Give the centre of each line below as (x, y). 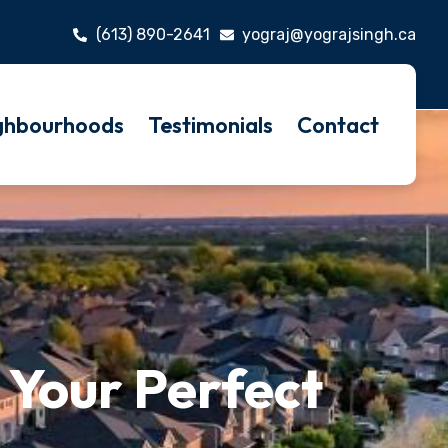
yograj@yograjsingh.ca (329, 34)
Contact (337, 124)
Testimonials (210, 124)
